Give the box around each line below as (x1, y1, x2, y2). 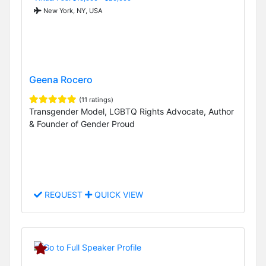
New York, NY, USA (42, 6, 103, 15)
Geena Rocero (29, 73, 93, 85)
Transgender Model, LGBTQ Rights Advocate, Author (29, 106, 234, 116)
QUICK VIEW (92, 189, 143, 200)
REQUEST (42, 189, 85, 200)
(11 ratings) (79, 95, 113, 104)
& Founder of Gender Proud (29, 118, 135, 129)
